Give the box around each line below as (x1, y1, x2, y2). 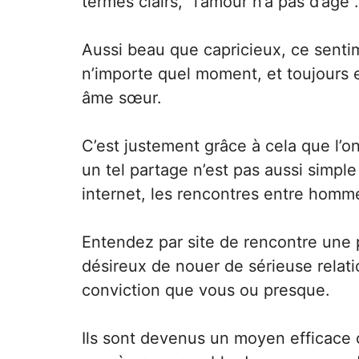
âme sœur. (82, 88, 162, 107)
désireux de (82, 256, 175, 276)
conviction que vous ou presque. (82, 280, 330, 300)
